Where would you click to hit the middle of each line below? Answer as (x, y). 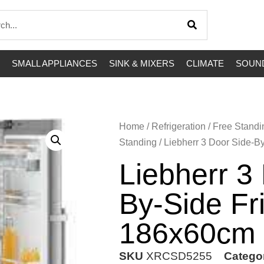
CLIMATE (205, 64)
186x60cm (187, 234)
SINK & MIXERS (142, 64)
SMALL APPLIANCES (55, 64)
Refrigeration (179, 127)
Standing (138, 143)
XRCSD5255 (179, 256)
